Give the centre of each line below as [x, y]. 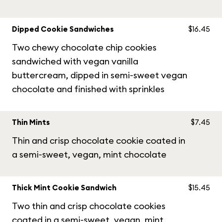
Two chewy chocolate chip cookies [84, 47]
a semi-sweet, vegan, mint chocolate [89, 154]
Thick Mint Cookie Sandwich [64, 188]
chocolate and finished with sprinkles [88, 89]
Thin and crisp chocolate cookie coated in [99, 140]
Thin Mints [31, 122]
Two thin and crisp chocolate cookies [89, 206]
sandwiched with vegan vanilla [75, 61]
